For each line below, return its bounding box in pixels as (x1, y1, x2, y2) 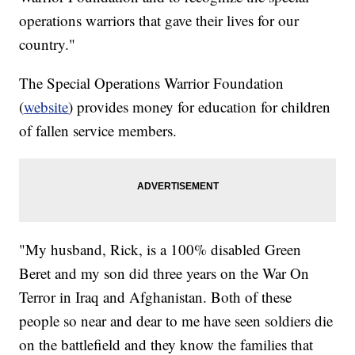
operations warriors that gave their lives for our (19, 10, 300, 30)
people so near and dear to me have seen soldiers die (19, 310, 334, 330)
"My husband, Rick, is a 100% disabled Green (19, 239, 302, 259)
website (24, 96, 69, 116)
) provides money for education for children (68, 96, 331, 116)
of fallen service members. (19, 120, 177, 140)
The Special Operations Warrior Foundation (19, 72, 284, 93)
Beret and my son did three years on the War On (19, 262, 310, 283)
